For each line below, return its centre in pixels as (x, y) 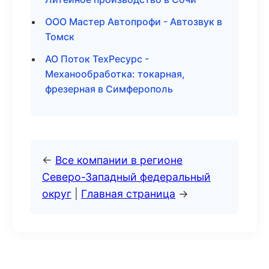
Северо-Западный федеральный (126, 177)
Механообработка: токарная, (115, 74)
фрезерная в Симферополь (109, 89)
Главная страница (128, 194)
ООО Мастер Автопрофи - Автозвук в (134, 22)
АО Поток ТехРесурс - (97, 59)
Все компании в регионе (119, 160)
